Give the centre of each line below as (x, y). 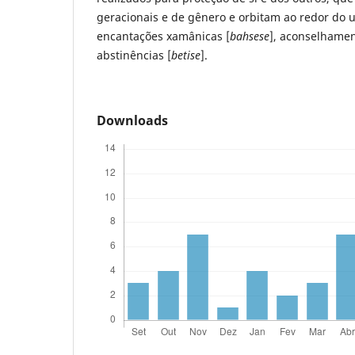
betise (186, 55)
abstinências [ (134, 55)
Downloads (132, 120)
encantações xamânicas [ (163, 36)
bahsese (250, 36)
